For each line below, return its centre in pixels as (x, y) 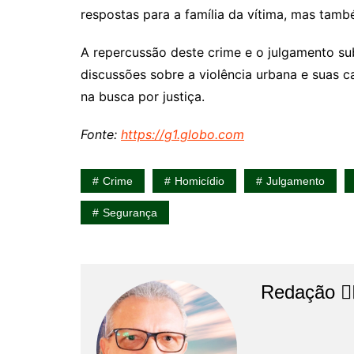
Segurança (130, 212)
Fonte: (101, 134)
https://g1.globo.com (183, 134)
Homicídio (200, 181)
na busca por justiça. (143, 96)
